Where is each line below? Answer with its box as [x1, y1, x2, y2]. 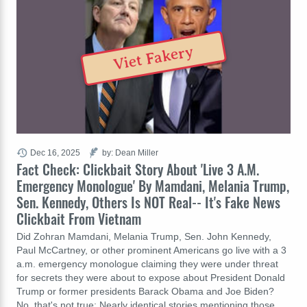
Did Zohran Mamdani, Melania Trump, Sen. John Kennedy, [16, 230, 271, 242]
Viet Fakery [112, 42, 195, 74]
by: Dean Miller [102, 147, 158, 157]
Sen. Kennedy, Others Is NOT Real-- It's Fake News [16, 191, 280, 212]
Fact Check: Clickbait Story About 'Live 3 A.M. [16, 158, 259, 180]
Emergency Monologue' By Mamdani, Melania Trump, [16, 175, 289, 196]
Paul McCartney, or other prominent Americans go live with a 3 [16, 244, 286, 256]
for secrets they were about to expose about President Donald [16, 271, 285, 283]
